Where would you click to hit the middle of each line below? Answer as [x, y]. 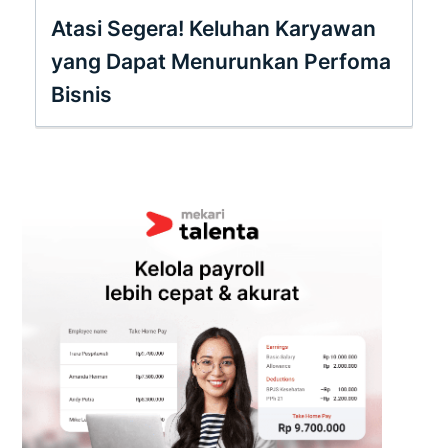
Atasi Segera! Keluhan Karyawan [213, 28]
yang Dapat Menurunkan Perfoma [221, 61]
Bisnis [81, 94]
